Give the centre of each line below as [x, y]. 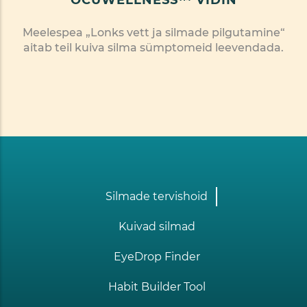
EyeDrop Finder [157, 256]
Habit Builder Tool [157, 286]
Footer [35, 197]
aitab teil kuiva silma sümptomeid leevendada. [153, 47]
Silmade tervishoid [156, 196]
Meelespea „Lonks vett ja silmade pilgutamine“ [153, 32]
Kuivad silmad [157, 226]
